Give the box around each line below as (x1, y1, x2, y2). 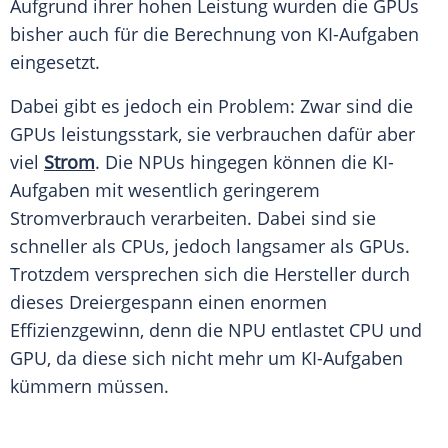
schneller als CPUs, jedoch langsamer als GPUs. (10, 234, 410, 259)
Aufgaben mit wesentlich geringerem (10, 178, 320, 203)
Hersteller (274, 262, 356, 287)
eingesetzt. (10, 50, 105, 75)
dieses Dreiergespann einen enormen (10, 290, 327, 315)
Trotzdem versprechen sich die (10, 262, 274, 287)
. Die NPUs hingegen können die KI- (95, 150, 394, 175)
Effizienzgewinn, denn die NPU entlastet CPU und (10, 318, 422, 343)
